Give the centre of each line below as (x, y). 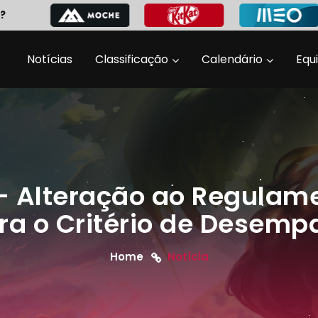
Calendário (232, 59)
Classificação (132, 59)
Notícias (50, 59)
